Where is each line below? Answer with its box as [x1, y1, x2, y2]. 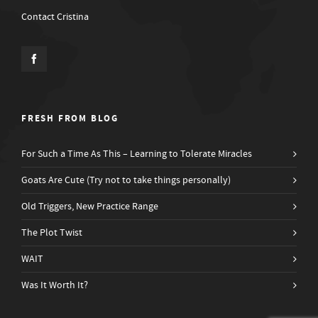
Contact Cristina [21, 10, 89, 23]
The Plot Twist [21, 226, 82, 239]
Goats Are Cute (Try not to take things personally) [21, 173, 231, 187]
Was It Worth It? [21, 278, 88, 292]
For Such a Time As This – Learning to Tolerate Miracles [21, 147, 252, 160]
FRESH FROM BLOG [21, 111, 119, 125]
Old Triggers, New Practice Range [21, 199, 158, 213]
